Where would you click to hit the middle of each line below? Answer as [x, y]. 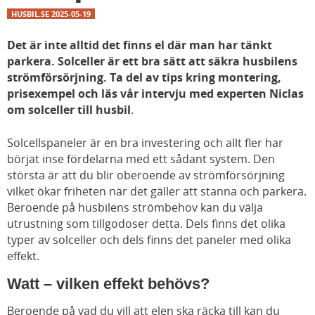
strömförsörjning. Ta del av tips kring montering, [144, 78]
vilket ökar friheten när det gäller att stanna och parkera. [157, 192]
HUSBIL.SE [30, 14]
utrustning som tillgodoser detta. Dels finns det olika [146, 224]
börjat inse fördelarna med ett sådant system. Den [141, 159]
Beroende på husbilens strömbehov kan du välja [135, 208]
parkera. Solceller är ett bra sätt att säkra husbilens [152, 62]
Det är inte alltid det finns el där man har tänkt [140, 45]
